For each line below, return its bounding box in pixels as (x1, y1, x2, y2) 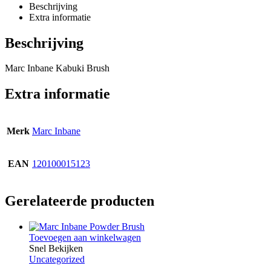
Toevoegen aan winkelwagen (29, 232, 141, 243)
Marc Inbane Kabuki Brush (5, 63, 109, 74)
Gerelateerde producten (5, 193, 154, 209)
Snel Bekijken (29, 243, 83, 254)
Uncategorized (29, 254, 85, 265)
